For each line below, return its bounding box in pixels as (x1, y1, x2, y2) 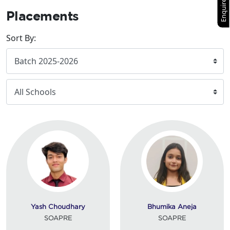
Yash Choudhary (31, 202, 85, 210)
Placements (6, 8, 79, 23)
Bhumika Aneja (147, 202, 197, 210)
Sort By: (6, 32, 40, 44)
